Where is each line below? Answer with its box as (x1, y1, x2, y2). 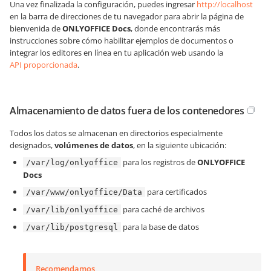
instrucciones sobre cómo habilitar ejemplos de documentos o (10, 35, 233, 46)
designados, (10, 140, 54, 151)
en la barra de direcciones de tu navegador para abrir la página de (10, 11, 244, 22)
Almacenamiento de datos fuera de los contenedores (10, 104, 244, 117)
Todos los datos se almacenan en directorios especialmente (10, 128, 223, 139)
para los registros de (121, 157, 197, 168)
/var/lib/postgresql (26, 223, 118, 232)
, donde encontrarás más (131, 23, 220, 34)
